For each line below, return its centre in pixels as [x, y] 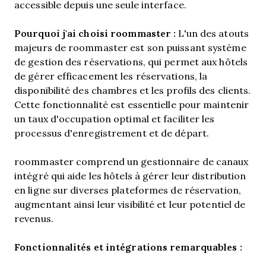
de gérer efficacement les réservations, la [111, 76]
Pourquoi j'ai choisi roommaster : [95, 33]
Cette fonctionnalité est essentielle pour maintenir [132, 104]
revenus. [34, 218]
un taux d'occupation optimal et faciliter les [115, 118]
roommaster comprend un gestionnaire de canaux [132, 161]
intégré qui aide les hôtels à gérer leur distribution [130, 175]
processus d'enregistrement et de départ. [112, 133]
